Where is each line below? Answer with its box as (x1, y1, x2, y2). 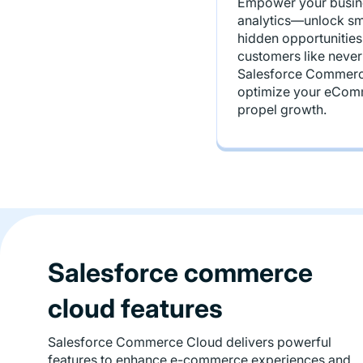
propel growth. (237, 101, 327, 117)
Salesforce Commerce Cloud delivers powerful (48, 334, 331, 350)
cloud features (48, 293, 223, 324)
